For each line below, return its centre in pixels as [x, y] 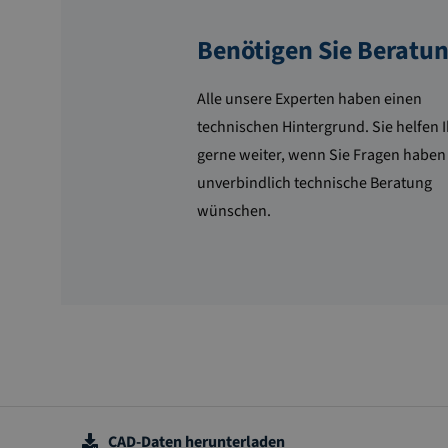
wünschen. [234, 211]
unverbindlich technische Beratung [314, 183]
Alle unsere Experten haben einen [309, 99]
